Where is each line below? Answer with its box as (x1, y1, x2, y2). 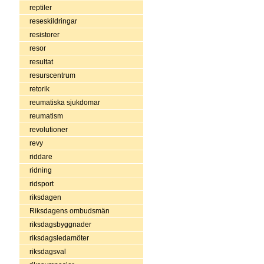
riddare (29, 152, 52, 161)
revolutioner (29, 125, 68, 134)
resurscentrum (29, 71, 75, 80)
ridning (29, 166, 52, 174)
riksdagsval (29, 247, 66, 256)
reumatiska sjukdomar (29, 98, 100, 107)
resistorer (29, 30, 60, 39)
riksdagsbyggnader (29, 220, 91, 229)
